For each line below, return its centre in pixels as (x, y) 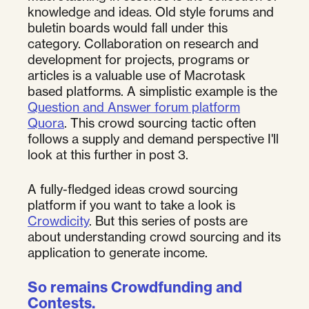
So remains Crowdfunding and (135, 287)
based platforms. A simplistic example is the (152, 91)
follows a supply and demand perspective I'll (153, 138)
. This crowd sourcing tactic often (160, 122)
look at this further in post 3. (108, 154)
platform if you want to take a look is (131, 205)
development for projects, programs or (139, 59)
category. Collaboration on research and (143, 43)
